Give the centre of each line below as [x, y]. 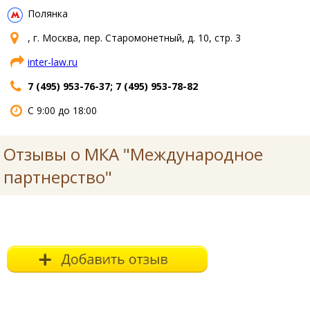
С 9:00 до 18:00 [62, 110]
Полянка [48, 13]
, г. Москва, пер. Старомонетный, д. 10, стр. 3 [134, 37]
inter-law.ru [53, 62]
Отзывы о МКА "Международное [133, 154]
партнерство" [58, 176]
